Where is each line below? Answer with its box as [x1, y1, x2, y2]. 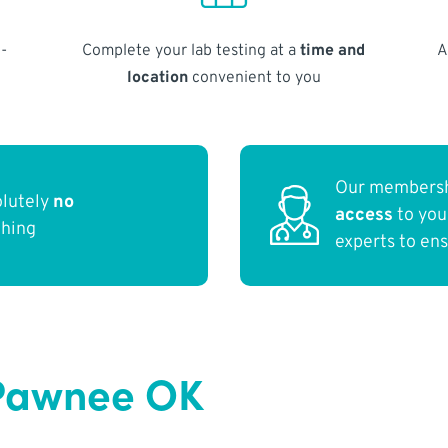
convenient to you [187, 67, 321, 88]
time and [300, 40, 366, 61]
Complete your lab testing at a [82, 40, 301, 61]
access [335, 204, 394, 228]
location [126, 67, 188, 88]
